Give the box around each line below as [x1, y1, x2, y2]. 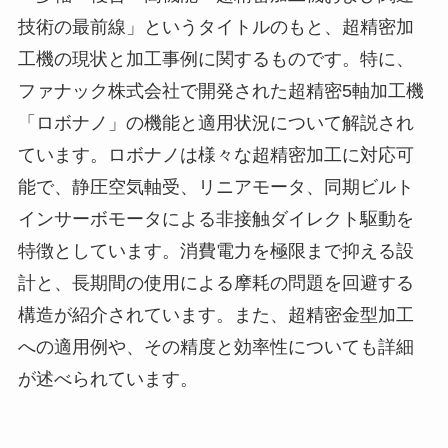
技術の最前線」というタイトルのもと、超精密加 [17, 16, 414, 37]
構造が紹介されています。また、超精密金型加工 [17, 304, 414, 325]
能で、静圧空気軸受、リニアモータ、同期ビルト [17, 176, 414, 197]
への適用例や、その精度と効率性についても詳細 [17, 336, 414, 357]
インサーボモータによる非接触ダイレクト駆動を [17, 208, 414, 229]
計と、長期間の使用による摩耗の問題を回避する [17, 272, 414, 293]
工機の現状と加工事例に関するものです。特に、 [17, 48, 414, 69]
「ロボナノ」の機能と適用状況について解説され [17, 112, 414, 133]
